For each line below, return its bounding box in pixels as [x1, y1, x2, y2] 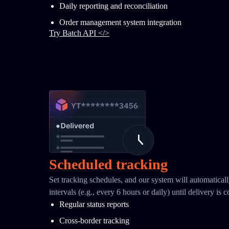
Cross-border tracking [59, 216, 129, 225]
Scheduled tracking [49, 156, 168, 172]
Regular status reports [59, 200, 129, 209]
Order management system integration [59, 18, 181, 27]
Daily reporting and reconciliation [59, 2, 168, 10]
